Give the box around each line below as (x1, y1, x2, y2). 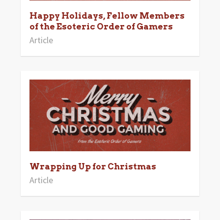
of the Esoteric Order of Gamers (29, 21, 173, 31)
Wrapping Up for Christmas (29, 162, 156, 172)
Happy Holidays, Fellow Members (29, 10, 185, 21)
